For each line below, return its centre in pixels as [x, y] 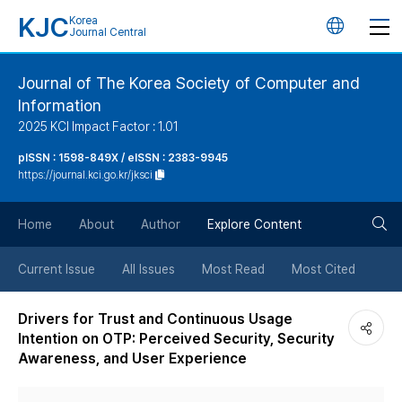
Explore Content [254, 224]
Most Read [233, 269]
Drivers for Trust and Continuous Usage [155, 319]
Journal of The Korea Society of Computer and [189, 83]
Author [161, 224]
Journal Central [108, 32]
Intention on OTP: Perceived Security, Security [176, 339]
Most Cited [323, 269]
